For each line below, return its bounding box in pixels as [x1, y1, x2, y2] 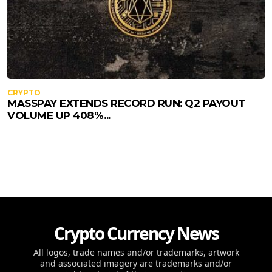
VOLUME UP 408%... [7, 109, 110, 122]
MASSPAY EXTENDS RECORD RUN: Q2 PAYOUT [7, 97, 245, 110]
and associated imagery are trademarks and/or [40, 257, 232, 270]
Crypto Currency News [53, 222, 219, 245]
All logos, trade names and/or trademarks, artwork [33, 246, 239, 259]
